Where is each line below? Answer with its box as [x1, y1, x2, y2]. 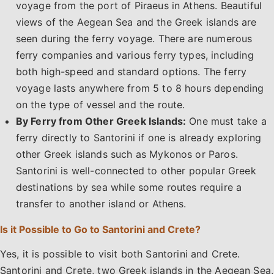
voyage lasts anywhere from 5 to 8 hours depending [15, 81, 264, 94]
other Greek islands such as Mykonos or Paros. [15, 147, 238, 160]
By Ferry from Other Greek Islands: [15, 114, 187, 127]
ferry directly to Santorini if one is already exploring [15, 131, 262, 144]
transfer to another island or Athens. [15, 197, 187, 210]
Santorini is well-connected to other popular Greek [15, 164, 256, 177]
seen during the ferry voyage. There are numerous [15, 32, 253, 45]
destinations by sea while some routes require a [15, 180, 242, 193]
